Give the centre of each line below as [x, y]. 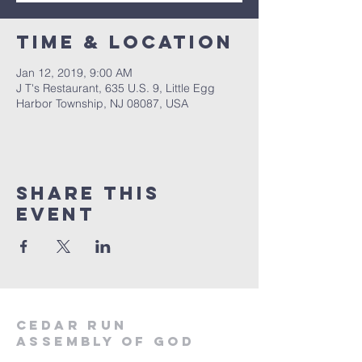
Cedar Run [72, 325]
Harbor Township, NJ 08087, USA [102, 103]
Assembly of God [105, 341]
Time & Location [125, 42]
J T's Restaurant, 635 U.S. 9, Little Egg [116, 88]
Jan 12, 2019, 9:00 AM [74, 73]
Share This [88, 193]
